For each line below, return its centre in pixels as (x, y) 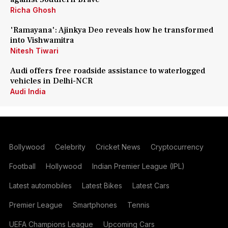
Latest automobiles (40, 186)
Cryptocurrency (177, 147)
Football (22, 166)
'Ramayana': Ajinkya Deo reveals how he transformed (112, 30)
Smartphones (95, 205)
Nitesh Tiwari (34, 51)
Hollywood (64, 166)
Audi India (28, 91)
